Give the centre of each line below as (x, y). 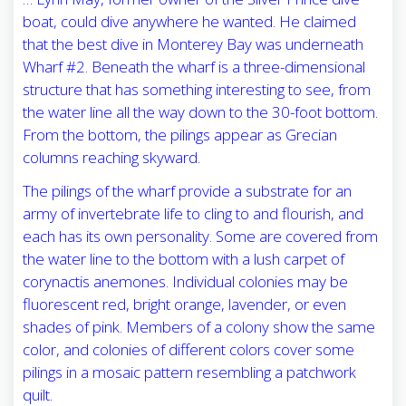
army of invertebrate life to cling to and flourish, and (193, 214)
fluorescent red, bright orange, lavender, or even (184, 304)
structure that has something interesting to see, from (197, 90)
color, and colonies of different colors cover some (188, 350)
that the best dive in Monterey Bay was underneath (193, 44)
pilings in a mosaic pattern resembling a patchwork (189, 372)
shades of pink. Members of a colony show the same (199, 327)
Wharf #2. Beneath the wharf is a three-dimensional (194, 67)
